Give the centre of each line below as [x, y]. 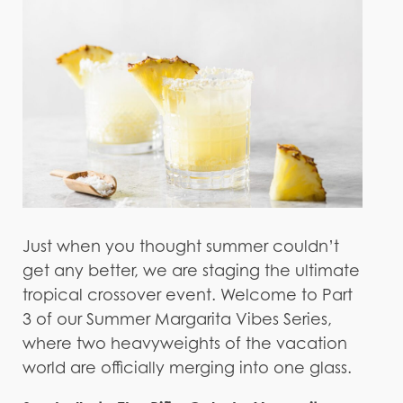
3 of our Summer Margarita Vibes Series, [177, 318]
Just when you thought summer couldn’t [180, 246]
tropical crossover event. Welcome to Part [187, 294]
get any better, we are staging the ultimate [191, 270]
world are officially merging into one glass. [187, 367]
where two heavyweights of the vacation [184, 343]
